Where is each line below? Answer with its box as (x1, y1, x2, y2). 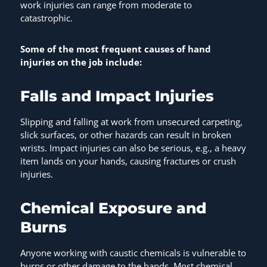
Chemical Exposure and (20, 199, 206, 218)
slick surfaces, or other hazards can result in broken (20, 129, 231, 141)
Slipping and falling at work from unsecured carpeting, (20, 116, 243, 128)
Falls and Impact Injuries (20, 87, 218, 105)
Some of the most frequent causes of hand (20, 43, 211, 55)
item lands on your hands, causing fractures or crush (20, 155, 236, 167)
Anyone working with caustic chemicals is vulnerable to (20, 247, 246, 259)
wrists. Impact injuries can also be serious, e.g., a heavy (20, 142, 246, 154)
